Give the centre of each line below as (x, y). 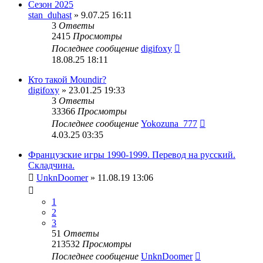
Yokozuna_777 (169, 123)
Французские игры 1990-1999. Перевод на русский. (132, 154)
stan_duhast (50, 15)
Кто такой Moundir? (67, 79)
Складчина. (51, 165)
